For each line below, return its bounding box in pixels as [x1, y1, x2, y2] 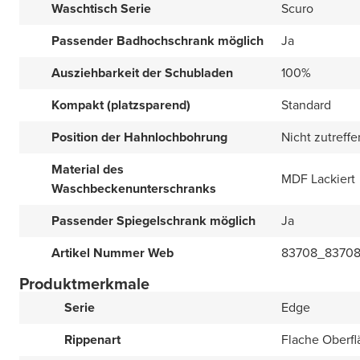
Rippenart [64, 330, 121, 349]
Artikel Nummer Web [51, 243, 174, 262]
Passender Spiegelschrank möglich [51, 211, 256, 230]
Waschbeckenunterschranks [51, 179, 216, 198]
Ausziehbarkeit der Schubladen [51, 63, 233, 82]
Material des [51, 160, 124, 178]
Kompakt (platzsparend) [51, 96, 190, 114]
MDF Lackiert [281, 170, 355, 188]
